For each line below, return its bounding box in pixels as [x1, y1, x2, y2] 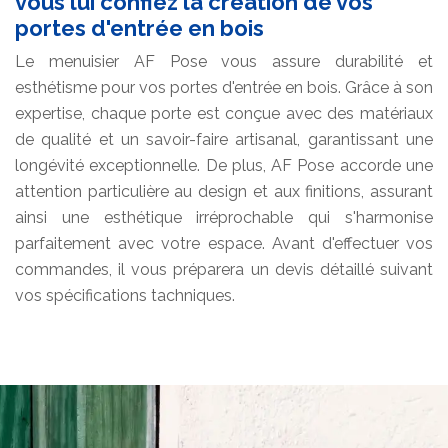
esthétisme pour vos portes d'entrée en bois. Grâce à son [15, 78, 433, 98]
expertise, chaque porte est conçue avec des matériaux [15, 104, 433, 124]
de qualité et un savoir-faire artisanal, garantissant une [15, 130, 433, 150]
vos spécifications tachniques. [15, 286, 235, 306]
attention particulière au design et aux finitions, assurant [15, 182, 433, 202]
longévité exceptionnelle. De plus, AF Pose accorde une [15, 156, 433, 176]
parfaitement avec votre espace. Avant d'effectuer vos [15, 234, 433, 254]
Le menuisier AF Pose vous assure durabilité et [15, 52, 433, 72]
